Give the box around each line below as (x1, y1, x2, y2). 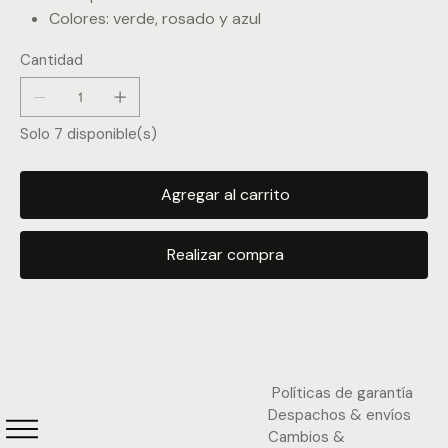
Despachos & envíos (268, 405, 412, 426)
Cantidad (20, 50, 83, 71)
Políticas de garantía (271, 383, 413, 404)
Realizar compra (166, 244, 284, 266)
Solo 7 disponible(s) (20, 124, 157, 145)
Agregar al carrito (160, 184, 290, 206)
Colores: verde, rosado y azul (48, 8, 261, 30)
